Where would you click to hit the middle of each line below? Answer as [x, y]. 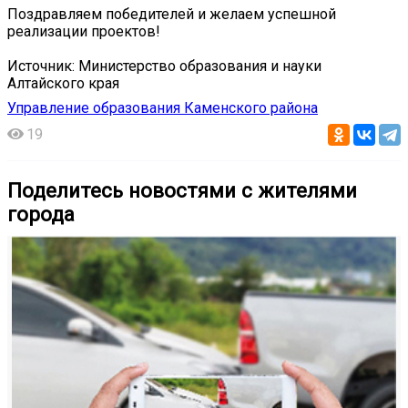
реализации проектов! [84, 31]
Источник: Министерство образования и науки [164, 66]
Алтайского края [63, 83]
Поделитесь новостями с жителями [182, 190]
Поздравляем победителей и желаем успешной [172, 14]
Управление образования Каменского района [163, 107]
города [41, 214]
